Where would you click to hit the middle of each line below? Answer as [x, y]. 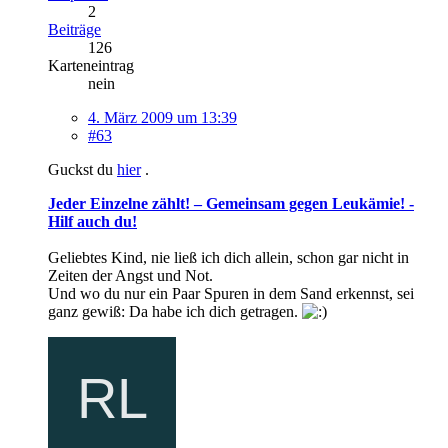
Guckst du [82, 169]
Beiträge [74, 29]
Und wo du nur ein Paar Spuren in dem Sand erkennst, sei [231, 293]
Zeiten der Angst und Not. [130, 275]
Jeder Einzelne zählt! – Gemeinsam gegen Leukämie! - [231, 203]
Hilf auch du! [92, 221]
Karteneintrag [91, 65]
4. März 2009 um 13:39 [162, 117]
